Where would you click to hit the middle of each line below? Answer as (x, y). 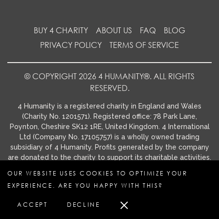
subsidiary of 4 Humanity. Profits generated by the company (109, 147)
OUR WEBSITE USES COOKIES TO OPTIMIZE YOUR (98, 173)
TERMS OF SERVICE (144, 45)
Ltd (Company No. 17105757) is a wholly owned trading (109, 137)
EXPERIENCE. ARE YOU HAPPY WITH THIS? (85, 186)
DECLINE (84, 205)
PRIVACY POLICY (71, 45)
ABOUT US (114, 30)
